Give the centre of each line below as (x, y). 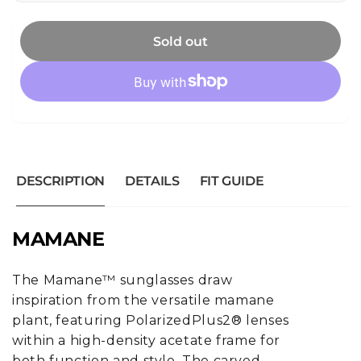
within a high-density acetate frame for (146, 341)
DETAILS (152, 181)
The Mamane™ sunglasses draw (122, 280)
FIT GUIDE (232, 181)
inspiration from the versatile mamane (143, 301)
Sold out (180, 41)
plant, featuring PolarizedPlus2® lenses (151, 321)
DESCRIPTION (61, 181)
